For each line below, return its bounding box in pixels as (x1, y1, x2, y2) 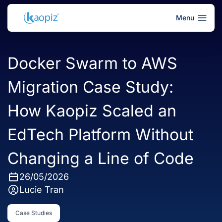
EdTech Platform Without (7, 125, 193, 144)
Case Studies (15, 209, 52, 217)
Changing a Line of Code (7, 149, 194, 168)
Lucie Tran (19, 184, 64, 195)
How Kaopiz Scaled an (7, 101, 176, 120)
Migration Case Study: (7, 77, 173, 97)
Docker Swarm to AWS (7, 54, 177, 73)
